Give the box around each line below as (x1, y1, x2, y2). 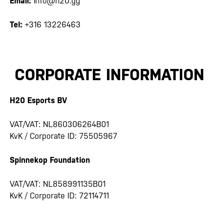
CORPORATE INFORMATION (15, 65, 204, 84)
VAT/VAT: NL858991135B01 (10, 179, 106, 189)
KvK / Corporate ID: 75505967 (10, 131, 117, 141)
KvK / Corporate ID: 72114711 (10, 191, 109, 200)
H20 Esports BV (10, 95, 67, 105)
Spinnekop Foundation (10, 155, 90, 165)
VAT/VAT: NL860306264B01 (10, 119, 109, 129)
